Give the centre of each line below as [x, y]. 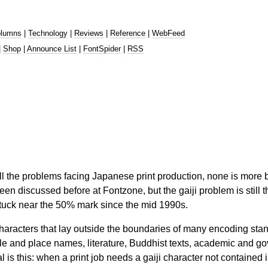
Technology [48, 33]
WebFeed [168, 33]
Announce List [52, 49]
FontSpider [102, 49]
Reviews [89, 33]
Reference [128, 33]
